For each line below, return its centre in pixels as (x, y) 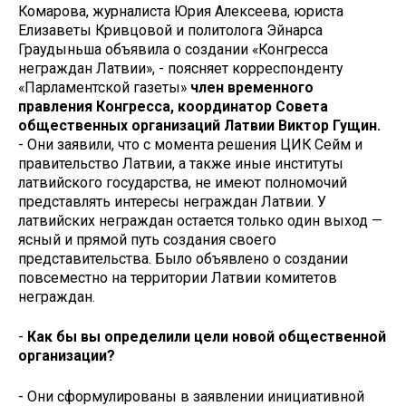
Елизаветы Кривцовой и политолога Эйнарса (170, 30)
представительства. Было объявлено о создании (183, 258)
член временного (252, 87)
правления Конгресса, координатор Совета (173, 106)
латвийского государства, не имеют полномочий (183, 182)
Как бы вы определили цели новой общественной (207, 337)
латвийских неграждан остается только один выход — (200, 220)
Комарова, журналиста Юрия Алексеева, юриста (181, 11)
